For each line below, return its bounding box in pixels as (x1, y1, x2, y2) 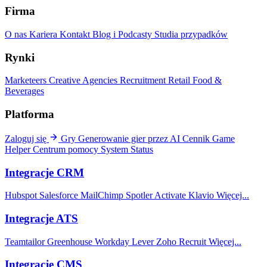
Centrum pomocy (33, 144, 101, 154)
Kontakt (60, 29, 92, 39)
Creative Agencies (49, 75, 120, 86)
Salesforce (39, 190, 80, 201)
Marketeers (5, 75, 49, 86)
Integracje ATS (5, 212, 78, 225)
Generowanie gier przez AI (78, 133, 182, 144)
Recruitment (120, 75, 168, 86)
